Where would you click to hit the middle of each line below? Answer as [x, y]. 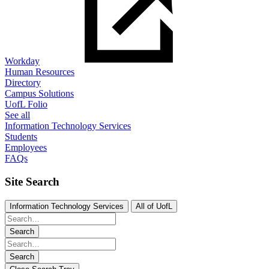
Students [21, 137]
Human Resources [40, 72]
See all [17, 115]
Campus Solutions [39, 94]
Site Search [32, 182]
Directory [23, 83]
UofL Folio [26, 104]
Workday [22, 61]
